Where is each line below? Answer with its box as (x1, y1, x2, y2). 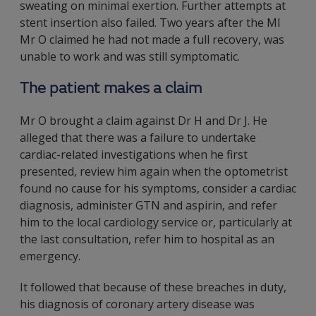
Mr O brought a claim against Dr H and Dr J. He (20, 113, 267, 128)
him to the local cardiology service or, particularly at (20, 214, 292, 230)
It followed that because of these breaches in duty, (20, 279, 286, 295)
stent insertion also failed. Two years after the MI (20, 15, 281, 30)
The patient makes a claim (20, 79, 202, 98)
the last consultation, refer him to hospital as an (20, 231, 274, 247)
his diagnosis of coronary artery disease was (20, 296, 255, 312)
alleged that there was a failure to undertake (20, 130, 256, 145)
